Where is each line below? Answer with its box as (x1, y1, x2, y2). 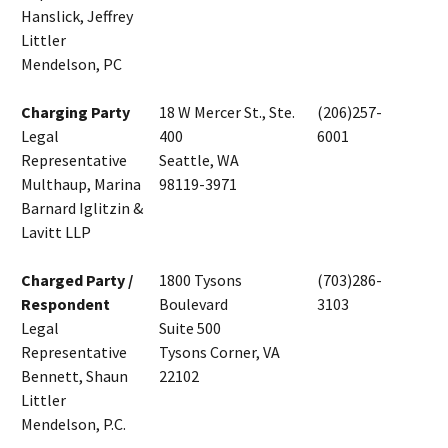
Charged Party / (21, 270, 133, 291)
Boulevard (159, 294, 228, 315)
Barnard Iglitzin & (21, 198, 143, 219)
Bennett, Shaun (21, 366, 128, 387)
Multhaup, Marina (21, 174, 141, 195)
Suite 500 (159, 318, 221, 339)
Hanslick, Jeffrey (21, 6, 133, 27)
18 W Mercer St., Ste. (159, 102, 295, 123)
